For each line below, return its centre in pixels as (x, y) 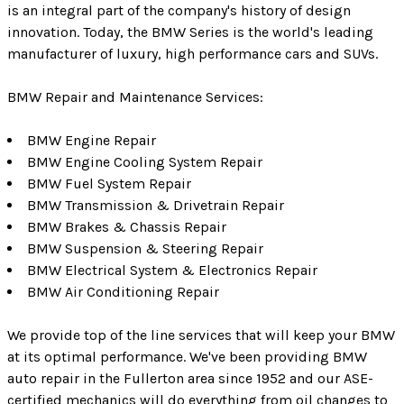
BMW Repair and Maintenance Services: (135, 97)
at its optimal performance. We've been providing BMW (187, 357)
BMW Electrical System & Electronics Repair (172, 271)
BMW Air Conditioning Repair (123, 292)
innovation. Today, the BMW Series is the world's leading (190, 32)
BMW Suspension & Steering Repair (145, 249)
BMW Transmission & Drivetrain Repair (156, 206)
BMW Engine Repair (92, 141)
